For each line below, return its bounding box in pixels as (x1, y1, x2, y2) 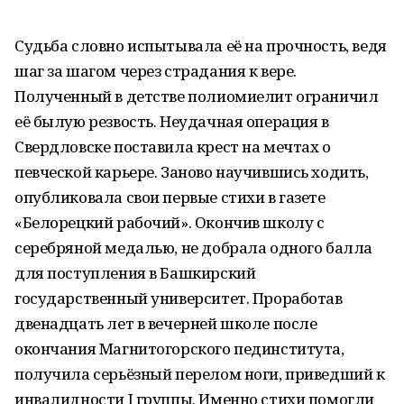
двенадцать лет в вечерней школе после (14, 313, 317, 334)
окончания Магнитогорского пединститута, (14, 338, 344, 359)
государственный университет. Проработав (14, 288, 343, 308)
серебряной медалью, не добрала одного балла (14, 237, 372, 258)
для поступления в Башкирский (14, 262, 256, 283)
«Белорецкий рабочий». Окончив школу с (14, 212, 325, 233)
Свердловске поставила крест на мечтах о (14, 136, 331, 157)
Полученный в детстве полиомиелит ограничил (14, 86, 379, 106)
